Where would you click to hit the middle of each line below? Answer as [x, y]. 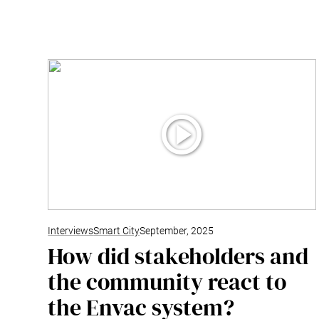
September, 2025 [177, 231]
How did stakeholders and [178, 256]
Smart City [117, 231]
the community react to [167, 282]
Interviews [71, 231]
